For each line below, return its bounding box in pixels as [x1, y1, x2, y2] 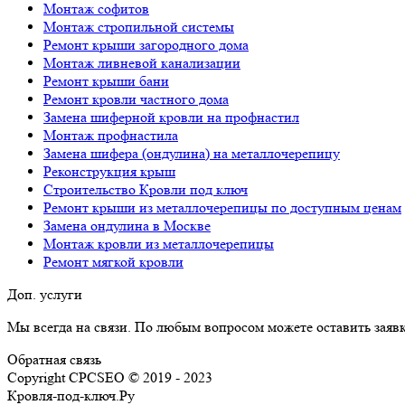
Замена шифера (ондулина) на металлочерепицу [43, 145, 340, 163]
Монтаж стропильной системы [43, 18, 234, 36]
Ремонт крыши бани [43, 72, 169, 90]
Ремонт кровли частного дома [43, 90, 229, 108]
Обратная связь [7, 351, 101, 369]
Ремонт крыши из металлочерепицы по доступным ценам [43, 199, 401, 217]
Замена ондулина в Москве [43, 217, 211, 235]
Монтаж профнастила [43, 127, 178, 145]
